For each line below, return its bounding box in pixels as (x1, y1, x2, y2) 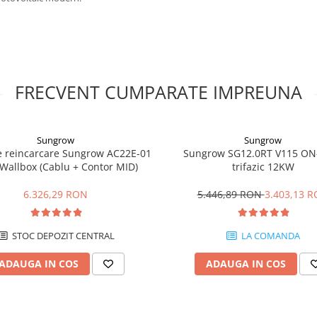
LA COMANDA (238, 229, 300, 242)
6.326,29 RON (23, 188, 88, 201)
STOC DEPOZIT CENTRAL (9, 229, 115, 242)
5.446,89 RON (197, 188, 265, 201)
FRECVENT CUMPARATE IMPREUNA (15, 80, 302, 104)
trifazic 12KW (231, 160, 294, 173)
